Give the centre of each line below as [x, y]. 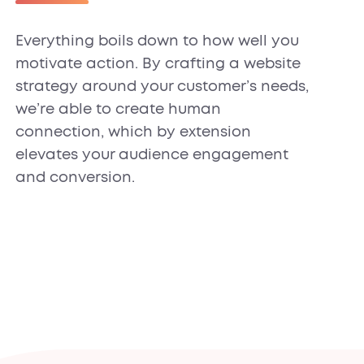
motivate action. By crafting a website [158, 65]
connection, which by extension [133, 133]
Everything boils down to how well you [157, 42]
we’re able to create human [118, 110]
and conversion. [75, 178]
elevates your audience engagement [152, 156]
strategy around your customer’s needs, [162, 87]
